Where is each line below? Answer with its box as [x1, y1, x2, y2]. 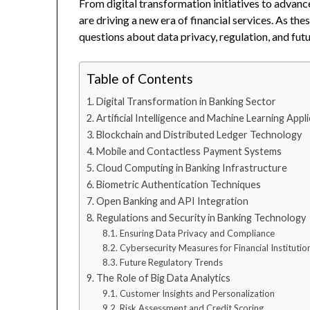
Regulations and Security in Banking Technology [96, 212, 307, 224]
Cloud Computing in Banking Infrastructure [96, 162, 288, 174]
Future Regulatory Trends [119, 257, 223, 268]
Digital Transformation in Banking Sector [96, 95, 277, 108]
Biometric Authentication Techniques [96, 179, 262, 191]
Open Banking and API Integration [96, 195, 249, 208]
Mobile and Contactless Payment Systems [96, 145, 282, 158]
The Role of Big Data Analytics [96, 272, 231, 284]
